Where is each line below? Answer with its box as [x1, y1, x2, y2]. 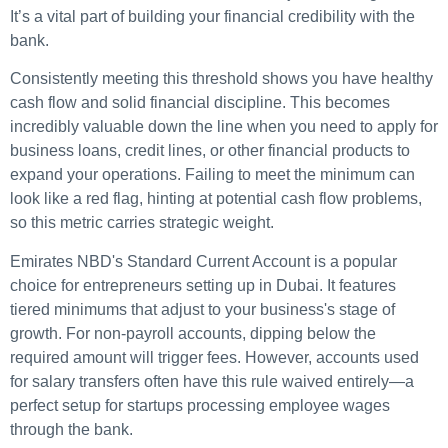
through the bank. [10, 420, 133, 438]
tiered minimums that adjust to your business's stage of [10, 300, 395, 318]
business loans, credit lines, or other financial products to [10, 142, 410, 160]
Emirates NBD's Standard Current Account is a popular [10, 252, 397, 270]
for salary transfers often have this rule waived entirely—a [10, 372, 414, 390]
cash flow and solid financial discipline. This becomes [10, 94, 390, 112]
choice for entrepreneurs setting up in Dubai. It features [10, 276, 396, 294]
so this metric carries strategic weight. [10, 214, 274, 232]
